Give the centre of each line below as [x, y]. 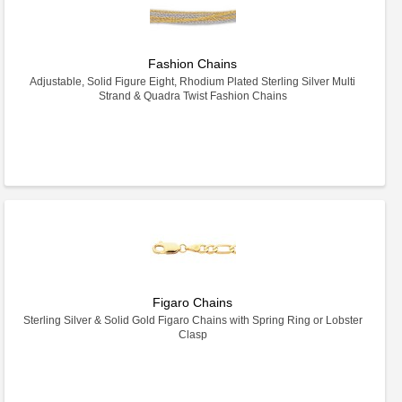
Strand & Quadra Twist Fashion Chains [192, 96]
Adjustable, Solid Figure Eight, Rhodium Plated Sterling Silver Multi [193, 82]
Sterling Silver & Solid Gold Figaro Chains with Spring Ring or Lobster [192, 320]
